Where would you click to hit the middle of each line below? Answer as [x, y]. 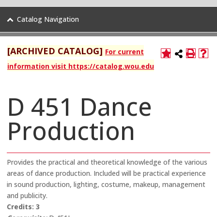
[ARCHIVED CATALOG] [55, 51]
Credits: [20, 207]
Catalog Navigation [48, 19]
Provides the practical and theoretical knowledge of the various [107, 162]
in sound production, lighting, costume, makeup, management [106, 184]
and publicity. [27, 195]
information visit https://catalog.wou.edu [81, 66]
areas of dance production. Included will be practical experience [106, 173]
